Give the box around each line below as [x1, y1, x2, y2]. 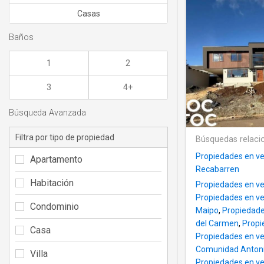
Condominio [30, 200, 79, 212]
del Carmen [196, 219, 239, 229]
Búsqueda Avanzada [9, 108, 86, 118]
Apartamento [30, 153, 82, 165]
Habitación [30, 177, 74, 189]
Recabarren [196, 164, 239, 174]
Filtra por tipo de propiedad [15, 132, 114, 142]
